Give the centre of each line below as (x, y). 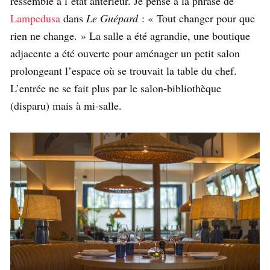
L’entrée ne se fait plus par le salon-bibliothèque (116, 88)
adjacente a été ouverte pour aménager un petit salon (125, 53)
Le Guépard (112, 18)
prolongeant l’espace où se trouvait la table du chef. (124, 70)
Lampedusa (35, 18)
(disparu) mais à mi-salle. (66, 105)
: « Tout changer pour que (196, 18)
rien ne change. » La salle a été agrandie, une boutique (130, 35)
